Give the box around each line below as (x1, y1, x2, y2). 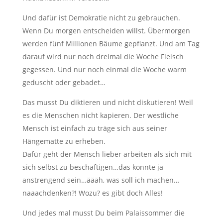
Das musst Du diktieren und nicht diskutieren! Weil (22, 97, 193, 107)
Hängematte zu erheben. (22, 136, 106, 146)
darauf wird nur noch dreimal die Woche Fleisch (22, 51, 184, 61)
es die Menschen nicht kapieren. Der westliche (22, 110, 179, 120)
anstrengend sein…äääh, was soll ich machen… (22, 175, 179, 185)
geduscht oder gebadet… (22, 77, 106, 87)
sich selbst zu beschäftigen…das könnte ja (22, 162, 163, 172)
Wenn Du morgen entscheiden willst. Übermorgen (22, 25, 190, 35)
